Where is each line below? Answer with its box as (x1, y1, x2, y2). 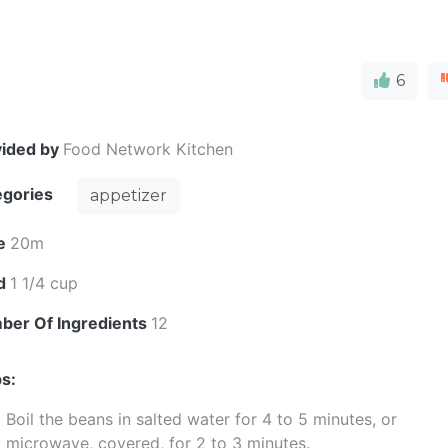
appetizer (90, 186, 168, 205)
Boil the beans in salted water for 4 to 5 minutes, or (6, 409, 398, 429)
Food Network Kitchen (63, 139, 234, 159)
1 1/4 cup (10, 273, 79, 293)
